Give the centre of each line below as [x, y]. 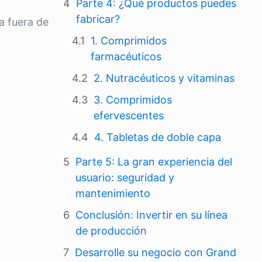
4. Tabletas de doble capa [158, 137]
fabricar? [98, 19]
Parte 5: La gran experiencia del [154, 162]
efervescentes [129, 116]
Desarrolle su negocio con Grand [156, 252]
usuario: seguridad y [125, 177]
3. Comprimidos [133, 100]
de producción [111, 231]
